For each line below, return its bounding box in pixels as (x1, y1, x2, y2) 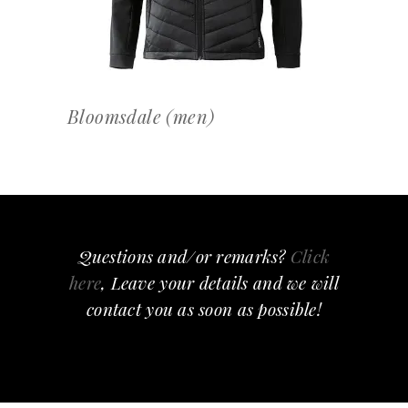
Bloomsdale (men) (67, 104, 215, 129)
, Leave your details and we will (101, 270, 340, 295)
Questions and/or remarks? (77, 244, 291, 269)
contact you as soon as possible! (87, 297, 321, 321)
